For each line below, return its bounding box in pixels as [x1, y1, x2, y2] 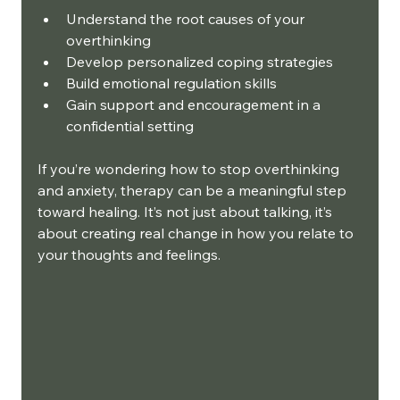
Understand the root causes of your [66, 9, 308, 28]
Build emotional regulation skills [66, 73, 277, 92]
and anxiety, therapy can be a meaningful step [37, 180, 350, 199]
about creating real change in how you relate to [37, 223, 357, 242]
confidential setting [66, 116, 194, 135]
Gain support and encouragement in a [66, 95, 324, 113]
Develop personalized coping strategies [66, 52, 333, 71]
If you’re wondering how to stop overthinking [37, 159, 343, 178]
